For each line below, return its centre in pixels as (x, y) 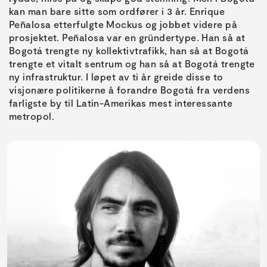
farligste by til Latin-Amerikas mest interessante (121, 103)
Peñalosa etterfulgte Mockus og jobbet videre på (123, 24)
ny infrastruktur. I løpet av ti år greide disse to (116, 77)
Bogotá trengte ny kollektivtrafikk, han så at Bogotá (129, 51)
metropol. (32, 116)
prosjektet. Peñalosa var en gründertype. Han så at (127, 38)
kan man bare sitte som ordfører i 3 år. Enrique (117, 11)
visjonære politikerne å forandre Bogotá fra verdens (129, 90)
